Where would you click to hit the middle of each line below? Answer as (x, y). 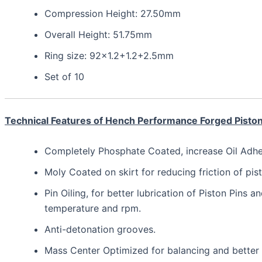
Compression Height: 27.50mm (113, 14)
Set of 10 (64, 77)
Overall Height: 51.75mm (98, 35)
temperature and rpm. (93, 208)
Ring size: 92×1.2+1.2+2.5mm (109, 56)
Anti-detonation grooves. (100, 230)
